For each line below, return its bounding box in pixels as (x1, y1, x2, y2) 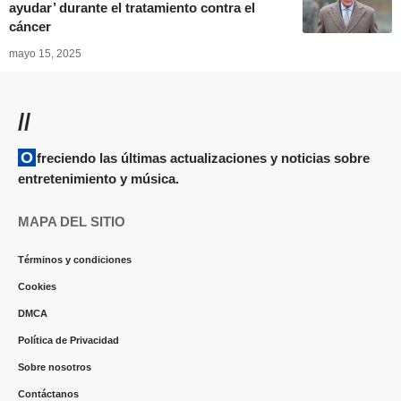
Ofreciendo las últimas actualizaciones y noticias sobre (21, 149, 33, 166)
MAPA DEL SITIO (18, 214, 125, 229)
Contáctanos (18, 388, 79, 399)
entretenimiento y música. (18, 171, 179, 186)
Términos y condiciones (18, 254, 132, 265)
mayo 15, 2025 (9, 47, 81, 60)
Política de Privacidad (18, 335, 119, 346)
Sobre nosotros (18, 362, 91, 372)
